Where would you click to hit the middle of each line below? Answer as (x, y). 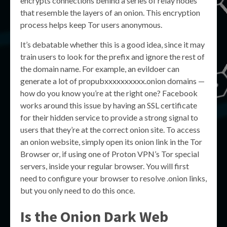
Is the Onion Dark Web (94, 216)
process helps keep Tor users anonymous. (91, 25)
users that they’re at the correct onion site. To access (110, 129)
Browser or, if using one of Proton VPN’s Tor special (110, 154)
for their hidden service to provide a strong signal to (109, 117)
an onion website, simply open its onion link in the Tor (111, 142)
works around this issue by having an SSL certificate (109, 105)
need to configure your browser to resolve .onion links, (113, 178)
